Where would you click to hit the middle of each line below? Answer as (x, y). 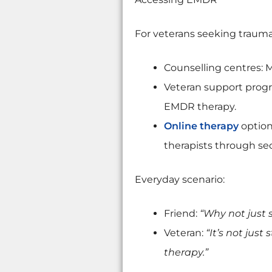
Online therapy (201, 126)
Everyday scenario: (179, 179)
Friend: (182, 213)
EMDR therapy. (200, 107)
